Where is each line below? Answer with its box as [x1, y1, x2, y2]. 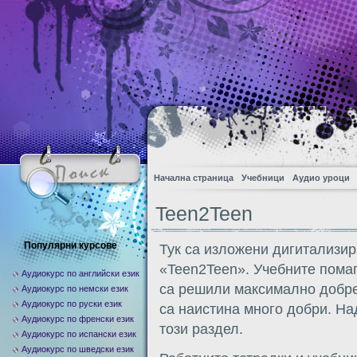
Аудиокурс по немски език [22, 284, 128, 293]
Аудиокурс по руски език [22, 299, 122, 308]
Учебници [241, 173, 284, 182]
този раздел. [159, 321, 243, 337]
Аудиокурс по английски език [22, 269, 139, 278]
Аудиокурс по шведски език [22, 344, 134, 354]
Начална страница [154, 173, 233, 182]
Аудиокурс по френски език [22, 314, 134, 324]
